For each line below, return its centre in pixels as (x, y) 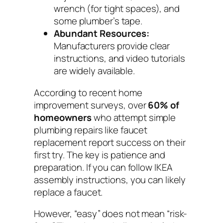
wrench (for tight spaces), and (117, 9)
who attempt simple (134, 117)
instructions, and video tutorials (119, 58)
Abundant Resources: (102, 34)
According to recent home (88, 92)
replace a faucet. (68, 192)
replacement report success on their (110, 142)
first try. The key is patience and (100, 155)
